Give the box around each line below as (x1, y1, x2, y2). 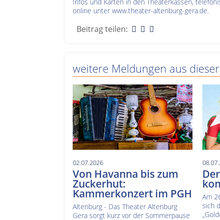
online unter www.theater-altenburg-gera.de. (73, 6, 209, 16)
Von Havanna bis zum (73, 167, 178, 181)
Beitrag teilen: (77, 24, 128, 35)
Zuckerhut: (73, 177, 126, 191)
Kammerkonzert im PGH (73, 187, 192, 201)
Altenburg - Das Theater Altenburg (73, 202, 177, 212)
